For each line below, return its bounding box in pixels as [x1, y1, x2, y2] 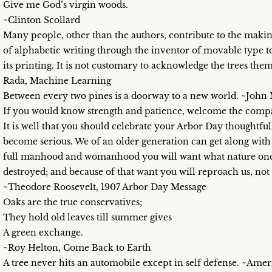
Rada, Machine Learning [3, 75, 111, 86]
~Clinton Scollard [3, 15, 80, 25]
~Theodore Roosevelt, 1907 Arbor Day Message [3, 182, 206, 192]
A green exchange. [3, 227, 83, 238]
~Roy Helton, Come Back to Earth [3, 242, 151, 253]
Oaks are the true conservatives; [3, 197, 142, 208]
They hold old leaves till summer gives [3, 212, 172, 223]
